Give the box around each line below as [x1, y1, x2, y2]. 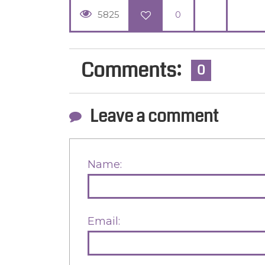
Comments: [81, 56, 185, 85]
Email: [88, 214, 120, 228]
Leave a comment [90, 104, 218, 128]
